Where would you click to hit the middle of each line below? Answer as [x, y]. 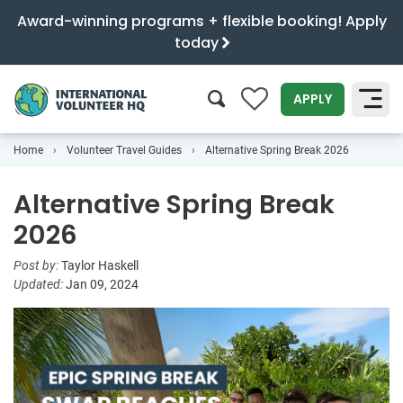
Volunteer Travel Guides [124, 150]
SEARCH [348, 153]
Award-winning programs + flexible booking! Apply [201, 21]
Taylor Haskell [100, 266]
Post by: [37, 266]
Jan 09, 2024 [102, 285]
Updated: [40, 285]
